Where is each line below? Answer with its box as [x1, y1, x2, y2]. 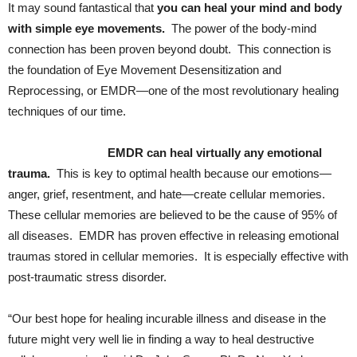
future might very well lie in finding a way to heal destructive [8, 332, 314, 346]
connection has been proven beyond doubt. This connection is [8, 42, 331, 56]
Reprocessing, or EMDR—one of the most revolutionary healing [8, 84, 339, 97]
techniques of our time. [8, 104, 126, 118]
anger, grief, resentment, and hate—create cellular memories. [8, 187, 328, 201]
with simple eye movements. [8, 22, 165, 35]
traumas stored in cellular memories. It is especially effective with [8, 249, 348, 263]
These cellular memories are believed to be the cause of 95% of [8, 208, 337, 222]
